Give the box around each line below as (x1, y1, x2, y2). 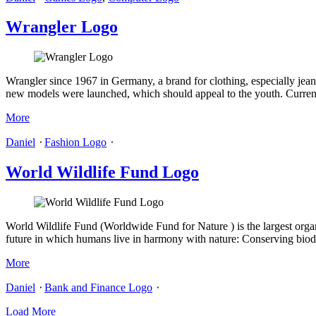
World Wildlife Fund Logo (6, 163, 199, 182)
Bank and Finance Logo (44, 281, 152, 294)
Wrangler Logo (6, 18, 118, 37)
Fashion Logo (44, 136, 107, 149)
